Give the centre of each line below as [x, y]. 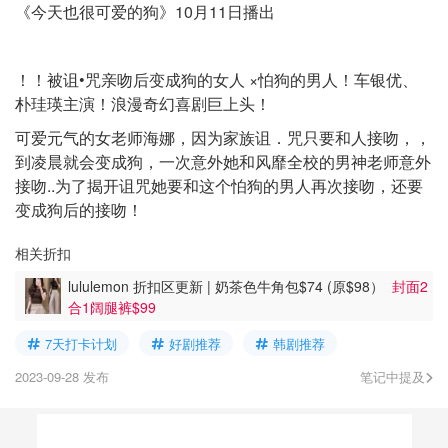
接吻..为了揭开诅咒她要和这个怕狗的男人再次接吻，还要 [219, 185]
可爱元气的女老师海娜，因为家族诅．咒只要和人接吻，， [223, 137]
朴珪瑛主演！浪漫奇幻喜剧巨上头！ [143, 103]
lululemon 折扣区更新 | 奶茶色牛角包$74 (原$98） [230, 285]
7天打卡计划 [81, 343]
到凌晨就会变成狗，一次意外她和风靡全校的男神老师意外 [223, 161]
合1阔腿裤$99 [112, 306]
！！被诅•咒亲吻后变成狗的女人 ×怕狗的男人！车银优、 [216, 79]
